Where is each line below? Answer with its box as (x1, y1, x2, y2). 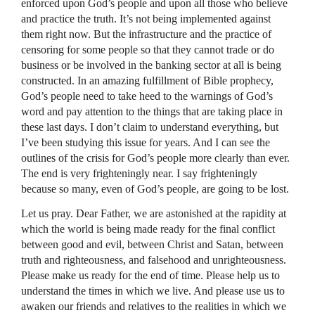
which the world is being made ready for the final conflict (21, 222, 275, 235)
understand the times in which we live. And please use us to (21, 284, 285, 297)
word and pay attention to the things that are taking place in (21, 105, 283, 117)
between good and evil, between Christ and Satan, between (21, 238, 283, 250)
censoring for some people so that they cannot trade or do (21, 43, 274, 56)
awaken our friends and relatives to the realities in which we (21, 300, 286, 312)
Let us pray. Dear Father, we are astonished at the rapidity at (21, 207, 286, 219)
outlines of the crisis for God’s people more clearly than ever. (21, 151, 290, 164)
